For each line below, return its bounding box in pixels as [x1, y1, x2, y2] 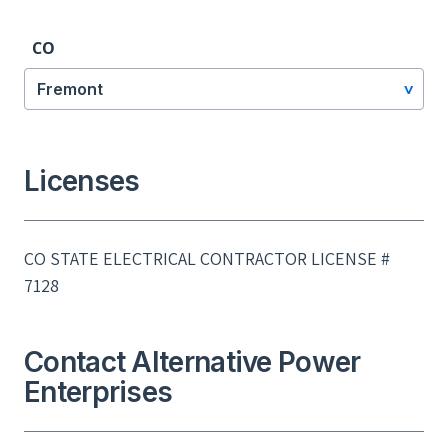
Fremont [37, 79, 103, 100]
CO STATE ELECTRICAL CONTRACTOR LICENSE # [24, 247, 390, 271]
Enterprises [24, 375, 173, 410]
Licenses [24, 164, 140, 199]
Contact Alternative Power [24, 345, 361, 380]
